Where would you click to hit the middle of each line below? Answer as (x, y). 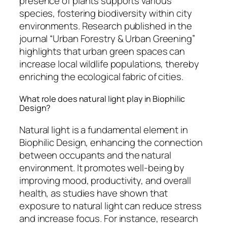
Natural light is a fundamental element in (104, 129)
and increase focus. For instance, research (109, 218)
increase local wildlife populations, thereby (109, 64)
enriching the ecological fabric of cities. (101, 77)
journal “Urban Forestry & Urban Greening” (107, 39)
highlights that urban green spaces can (102, 51)
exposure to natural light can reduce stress (110, 205)
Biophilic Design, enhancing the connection (111, 142)
